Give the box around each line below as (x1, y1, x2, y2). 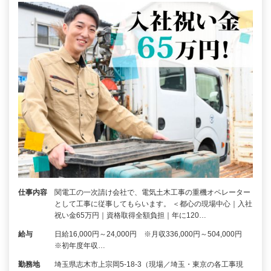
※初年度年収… (54, 241, 105, 250)
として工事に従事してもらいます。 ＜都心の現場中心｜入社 (54, 200, 252, 209)
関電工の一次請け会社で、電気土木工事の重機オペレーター (54, 188, 250, 197)
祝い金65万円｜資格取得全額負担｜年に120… (54, 211, 206, 220)
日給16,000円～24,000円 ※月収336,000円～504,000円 (54, 230, 249, 239)
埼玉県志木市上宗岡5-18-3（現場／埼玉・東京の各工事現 (54, 260, 243, 269)
